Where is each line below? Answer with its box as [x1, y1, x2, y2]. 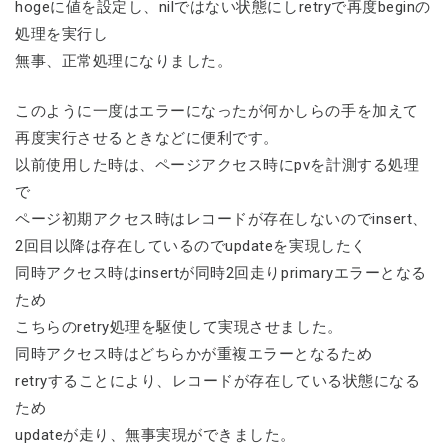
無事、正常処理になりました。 [15, 52, 233, 71]
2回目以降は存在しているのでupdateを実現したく [15, 236, 367, 255]
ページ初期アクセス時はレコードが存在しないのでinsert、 [15, 209, 428, 228]
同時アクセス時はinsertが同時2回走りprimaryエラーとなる [15, 263, 427, 282]
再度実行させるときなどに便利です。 [15, 128, 279, 147]
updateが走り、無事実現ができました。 [15, 425, 297, 444]
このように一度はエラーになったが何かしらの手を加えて [15, 101, 419, 120]
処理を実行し [15, 25, 109, 44]
